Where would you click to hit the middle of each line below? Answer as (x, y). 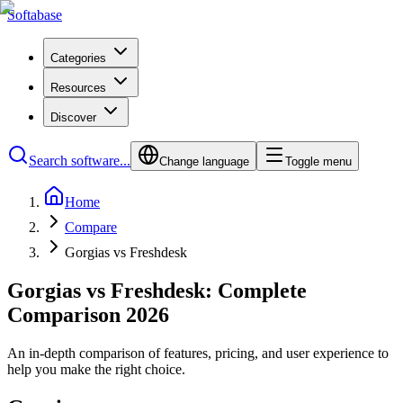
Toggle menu (318, 161)
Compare (91, 227)
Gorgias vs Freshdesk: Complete (157, 290)
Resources (78, 88)
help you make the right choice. (96, 369)
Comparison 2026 (88, 314)
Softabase (35, 15)
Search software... (80, 161)
